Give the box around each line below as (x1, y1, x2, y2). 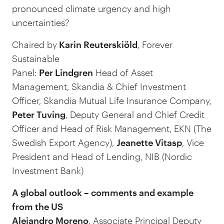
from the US (12, 201, 65, 212)
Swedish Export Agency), (12, 137, 116, 148)
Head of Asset (93, 67, 153, 78)
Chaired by (12, 39, 57, 50)
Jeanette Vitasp (116, 137, 182, 148)
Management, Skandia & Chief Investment (12, 81, 186, 92)
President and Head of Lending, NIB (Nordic (12, 151, 192, 162)
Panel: (12, 67, 39, 78)
